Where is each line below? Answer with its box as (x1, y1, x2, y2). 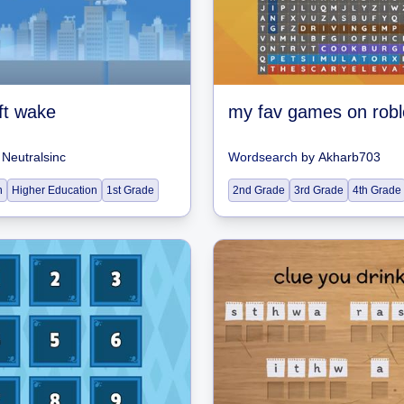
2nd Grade (233, 184, 285, 197)
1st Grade (106, 184, 154, 197)
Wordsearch (228, 150, 298, 164)
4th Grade (353, 184, 401, 197)
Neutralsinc (2, 150, 66, 164)
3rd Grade (294, 184, 344, 197)
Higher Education (12, 184, 97, 197)
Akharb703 (318, 150, 381, 164)
